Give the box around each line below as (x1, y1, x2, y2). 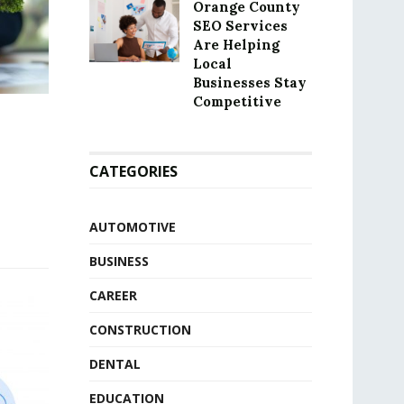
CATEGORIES (88, 161, 178, 181)
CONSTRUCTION (88, 321, 191, 338)
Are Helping (192, 36, 280, 53)
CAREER (88, 287, 137, 304)
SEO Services (192, 17, 288, 34)
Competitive (192, 93, 281, 110)
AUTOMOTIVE (88, 218, 176, 235)
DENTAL (88, 355, 141, 372)
